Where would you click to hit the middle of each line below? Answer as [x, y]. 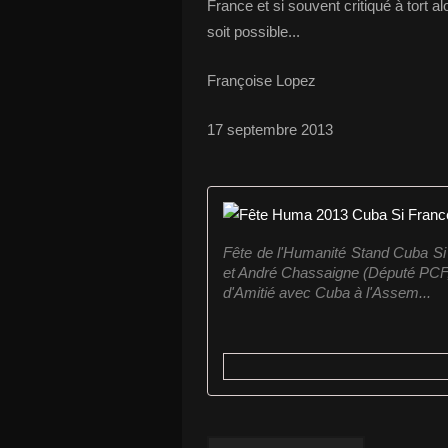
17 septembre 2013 [270, 129]
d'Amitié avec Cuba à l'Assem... [327, 292]
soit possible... [253, 31]
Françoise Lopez [261, 80]
